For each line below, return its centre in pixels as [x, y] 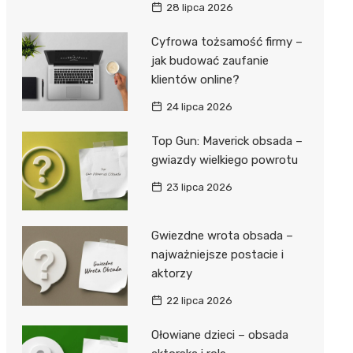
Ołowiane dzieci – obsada [219, 335]
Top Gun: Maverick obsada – [227, 141]
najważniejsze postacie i [217, 255]
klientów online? [195, 79]
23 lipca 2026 [199, 187]
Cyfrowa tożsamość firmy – [227, 41]
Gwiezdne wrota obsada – [222, 236]
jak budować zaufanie [210, 60]
